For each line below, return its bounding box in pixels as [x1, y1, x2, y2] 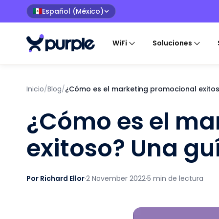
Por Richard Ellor [26, 174, 85, 183]
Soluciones [153, 38, 192, 48]
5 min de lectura [147, 174, 203, 183]
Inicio [26, 84, 44, 94]
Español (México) [42, 6, 104, 16]
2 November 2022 [86, 174, 146, 183]
